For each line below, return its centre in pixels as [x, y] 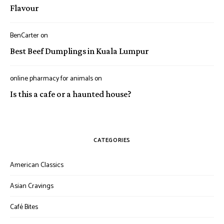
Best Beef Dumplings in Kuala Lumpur [79, 51]
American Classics [37, 165]
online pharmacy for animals [51, 78]
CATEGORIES [112, 140]
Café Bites [24, 207]
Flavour [24, 8]
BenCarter [24, 35]
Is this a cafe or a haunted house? [71, 94]
